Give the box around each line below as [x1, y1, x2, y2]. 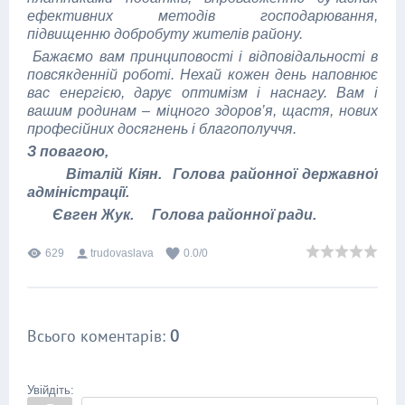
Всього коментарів [27, 325, 162, 346]
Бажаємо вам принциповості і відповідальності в [27, 49, 378, 64]
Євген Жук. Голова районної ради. [27, 207, 316, 222]
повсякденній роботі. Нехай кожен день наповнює [27, 67, 378, 82]
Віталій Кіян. [27, 166, 173, 182]
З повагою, [27, 144, 108, 159]
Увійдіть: [27, 383, 74, 397]
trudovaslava [90, 247, 154, 259]
